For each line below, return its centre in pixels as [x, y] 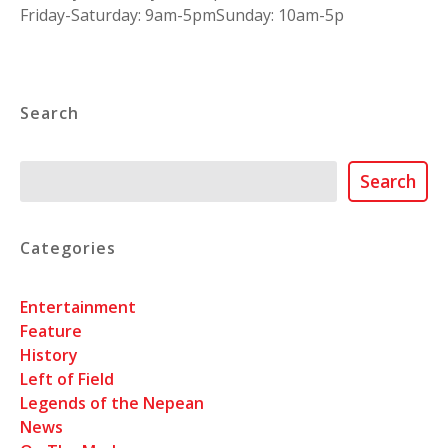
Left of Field [67, 379]
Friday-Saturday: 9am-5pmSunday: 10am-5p [182, 15]
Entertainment [78, 307]
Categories [68, 247]
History [49, 355]
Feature [51, 331]
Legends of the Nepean [112, 403]
